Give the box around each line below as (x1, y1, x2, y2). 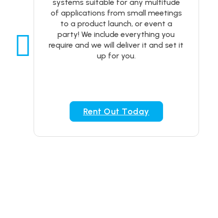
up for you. (96, 51, 136, 60)
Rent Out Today (83, 106, 149, 117)
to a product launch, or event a (60, 19, 172, 28)
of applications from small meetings (50, 8, 182, 18)
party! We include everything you (57, 30, 175, 39)
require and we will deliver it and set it (49, 40, 184, 50)
